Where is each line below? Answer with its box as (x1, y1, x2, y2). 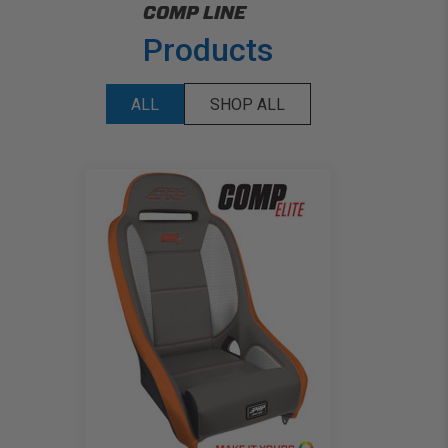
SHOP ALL (209, 95, 285, 115)
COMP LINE (143, 2, 246, 24)
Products (143, 31, 273, 70)
